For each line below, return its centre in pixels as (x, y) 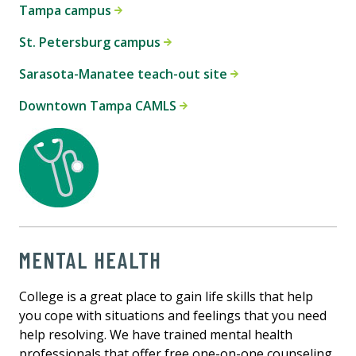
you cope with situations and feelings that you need (173, 316)
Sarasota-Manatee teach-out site (125, 74)
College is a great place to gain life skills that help (166, 297)
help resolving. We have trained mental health (156, 335)
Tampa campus (67, 11)
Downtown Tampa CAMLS (99, 106)
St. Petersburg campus (91, 43)
